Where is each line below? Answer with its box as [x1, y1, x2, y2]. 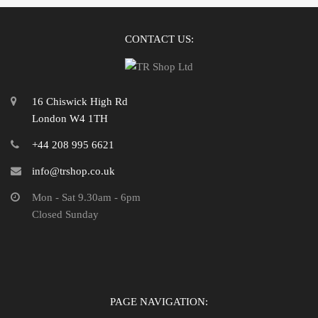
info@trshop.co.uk [32, 165, 115, 177]
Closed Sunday [32, 208, 99, 220]
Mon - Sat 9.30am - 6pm [32, 191, 141, 203]
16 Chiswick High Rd [32, 95, 128, 107]
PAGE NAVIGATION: [110, 295, 208, 307]
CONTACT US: [124, 33, 194, 45]
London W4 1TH [32, 112, 108, 124]
